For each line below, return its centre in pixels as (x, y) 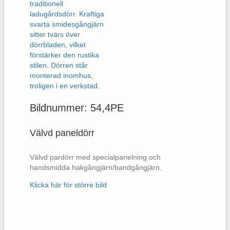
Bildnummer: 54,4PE (77, 108)
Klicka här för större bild (68, 185)
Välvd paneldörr (62, 133)
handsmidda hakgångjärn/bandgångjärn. (96, 167)
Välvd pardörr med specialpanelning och (95, 157)
